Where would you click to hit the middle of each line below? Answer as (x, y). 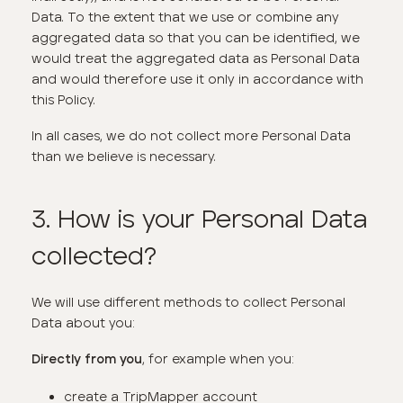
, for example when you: (219, 359)
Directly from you (87, 360)
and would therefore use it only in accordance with (198, 79)
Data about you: (84, 322)
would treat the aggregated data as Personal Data (196, 58)
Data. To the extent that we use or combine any (186, 17)
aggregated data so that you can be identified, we (196, 37)
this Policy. (64, 99)
